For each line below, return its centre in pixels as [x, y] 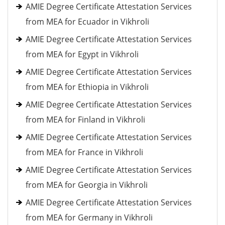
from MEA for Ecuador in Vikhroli [87, 22]
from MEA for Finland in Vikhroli [85, 120]
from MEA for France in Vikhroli [84, 152]
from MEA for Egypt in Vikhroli [82, 54]
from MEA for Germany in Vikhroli [89, 217]
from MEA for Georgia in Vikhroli [87, 185]
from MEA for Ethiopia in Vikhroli [87, 87]
